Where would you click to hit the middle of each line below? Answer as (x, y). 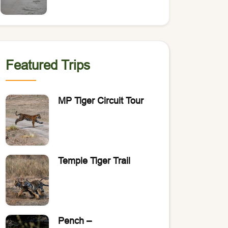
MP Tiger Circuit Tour (101, 101)
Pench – (75, 221)
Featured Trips (48, 65)
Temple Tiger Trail (94, 161)
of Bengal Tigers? (92, 6)
